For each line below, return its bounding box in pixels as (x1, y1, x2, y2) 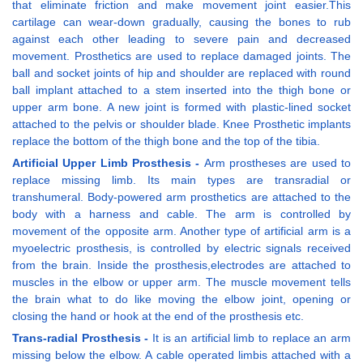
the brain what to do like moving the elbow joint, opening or (12, 292, 351, 305)
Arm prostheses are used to (203, 156, 352, 169)
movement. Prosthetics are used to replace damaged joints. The (12, 49, 351, 62)
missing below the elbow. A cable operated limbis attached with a (12, 348, 351, 361)
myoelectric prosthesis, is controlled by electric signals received (12, 241, 351, 254)
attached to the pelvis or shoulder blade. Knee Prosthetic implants (12, 117, 351, 130)
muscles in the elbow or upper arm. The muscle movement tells (12, 275, 351, 288)
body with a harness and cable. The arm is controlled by (12, 207, 351, 220)
